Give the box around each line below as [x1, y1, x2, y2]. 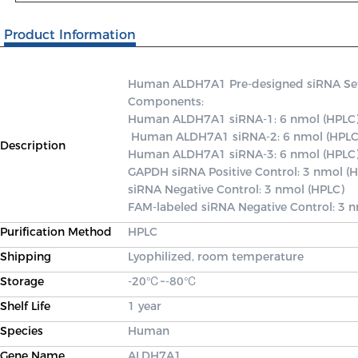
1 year [128, 299, 161, 313]
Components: [128, 94, 207, 109]
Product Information [4, 27, 136, 42]
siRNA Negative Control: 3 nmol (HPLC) [128, 182, 348, 197]
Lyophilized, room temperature [128, 249, 304, 264]
